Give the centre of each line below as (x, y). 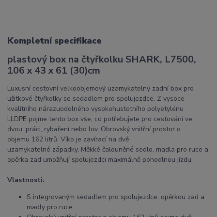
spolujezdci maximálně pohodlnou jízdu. (131, 160)
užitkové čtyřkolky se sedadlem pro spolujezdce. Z (84, 99)
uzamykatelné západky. (43, 150)
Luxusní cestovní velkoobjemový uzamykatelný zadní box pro (101, 89)
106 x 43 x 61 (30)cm (54, 71)
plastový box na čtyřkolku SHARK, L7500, (102, 60)
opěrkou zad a (183, 197)
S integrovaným (52, 197)
